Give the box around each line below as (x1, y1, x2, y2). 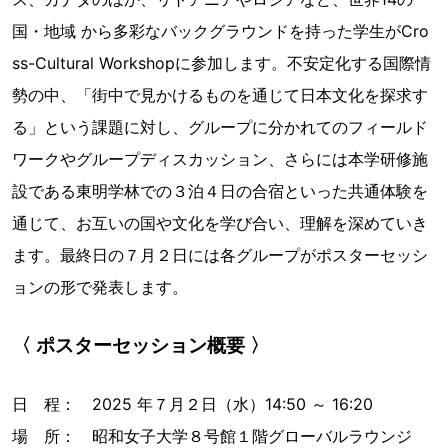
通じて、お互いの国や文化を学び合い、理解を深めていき (12, 213, 428, 233)
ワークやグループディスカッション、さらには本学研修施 (12, 149, 428, 169)
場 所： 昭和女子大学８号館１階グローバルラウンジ (12, 426, 412, 446)
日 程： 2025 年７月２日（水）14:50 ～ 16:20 (12, 394, 373, 414)
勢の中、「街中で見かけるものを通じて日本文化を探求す (12, 85, 428, 105)
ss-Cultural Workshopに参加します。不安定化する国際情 (12, 53, 431, 73)
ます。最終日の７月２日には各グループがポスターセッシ (12, 245, 428, 265)
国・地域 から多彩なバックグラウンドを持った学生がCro (12, 21, 429, 41)
